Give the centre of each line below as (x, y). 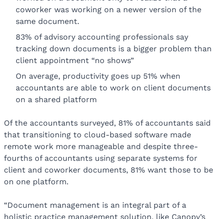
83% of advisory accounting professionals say (102, 37)
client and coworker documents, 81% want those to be (109, 170)
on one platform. (37, 182)
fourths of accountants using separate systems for (101, 158)
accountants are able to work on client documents (113, 88)
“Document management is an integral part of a (95, 205)
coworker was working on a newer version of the (109, 10)
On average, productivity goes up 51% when (98, 76)
